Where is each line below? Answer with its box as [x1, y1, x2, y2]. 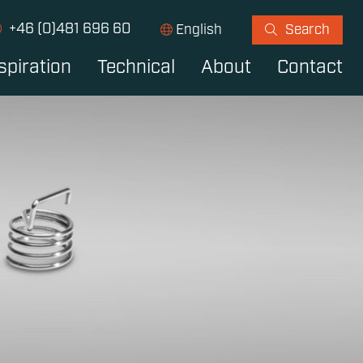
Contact [276, 59, 343, 79]
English [176, 23, 223, 37]
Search [284, 23, 330, 37]
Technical [96, 59, 175, 79]
